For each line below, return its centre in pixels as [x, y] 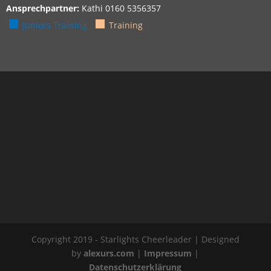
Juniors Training [55, 25]
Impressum [169, 253]
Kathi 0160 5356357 [121, 8]
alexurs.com [110, 253]
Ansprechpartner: [44, 8]
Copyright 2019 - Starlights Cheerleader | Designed [135, 239]
